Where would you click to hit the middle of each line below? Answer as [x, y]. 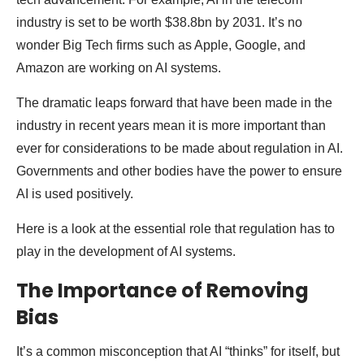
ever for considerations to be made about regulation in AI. [180, 148]
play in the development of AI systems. [128, 251]
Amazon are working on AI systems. [119, 67]
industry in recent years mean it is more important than [171, 125]
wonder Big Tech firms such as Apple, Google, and [161, 45]
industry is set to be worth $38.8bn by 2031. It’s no [159, 22]
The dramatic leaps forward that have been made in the [174, 102]
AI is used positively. [75, 193]
